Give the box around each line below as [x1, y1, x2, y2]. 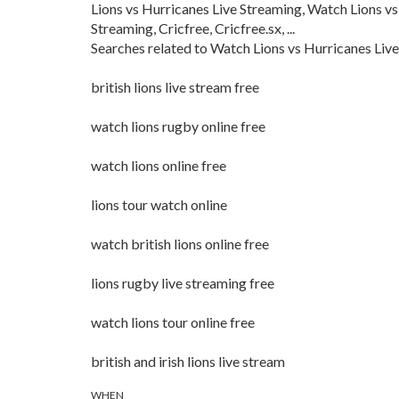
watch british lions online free [91, 235, 269, 252]
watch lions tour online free [91, 313, 255, 330]
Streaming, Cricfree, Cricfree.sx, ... [91, 20, 295, 37]
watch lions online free [91, 157, 226, 174]
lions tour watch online [91, 196, 227, 213]
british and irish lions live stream [91, 353, 285, 370]
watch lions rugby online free [91, 118, 265, 134]
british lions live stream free [91, 78, 259, 95]
